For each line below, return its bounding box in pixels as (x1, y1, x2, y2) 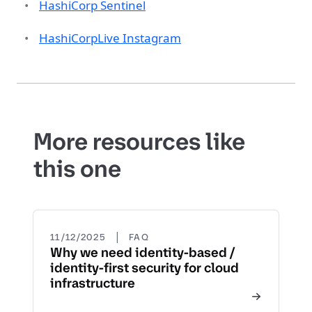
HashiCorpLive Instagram (39, 29, 181, 46)
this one (33, 152, 121, 185)
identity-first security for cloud (50, 258, 239, 276)
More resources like (33, 125, 245, 157)
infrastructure (50, 274, 135, 292)
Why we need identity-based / (50, 243, 235, 261)
